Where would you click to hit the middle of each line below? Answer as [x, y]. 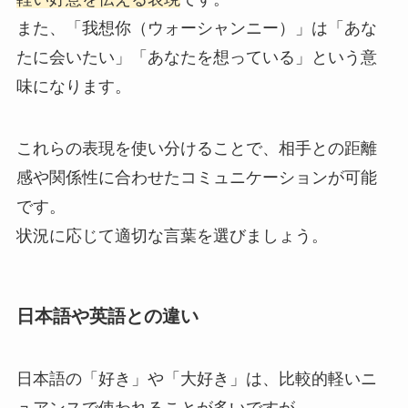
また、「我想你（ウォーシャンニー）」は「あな [196, 28]
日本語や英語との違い [107, 316]
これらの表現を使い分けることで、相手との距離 [196, 148]
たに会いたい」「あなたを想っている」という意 [196, 57]
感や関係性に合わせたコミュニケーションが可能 [196, 177]
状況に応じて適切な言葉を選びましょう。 [172, 235]
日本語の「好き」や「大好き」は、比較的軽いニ [196, 379]
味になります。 [73, 86]
